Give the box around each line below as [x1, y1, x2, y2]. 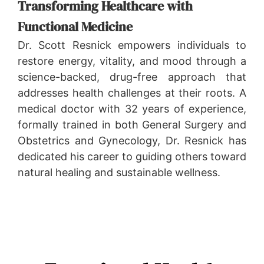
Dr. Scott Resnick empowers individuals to [18, 38, 246, 51]
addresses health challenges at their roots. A [18, 86, 246, 99]
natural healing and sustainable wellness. [18, 166, 220, 179]
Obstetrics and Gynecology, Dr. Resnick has [18, 134, 246, 147]
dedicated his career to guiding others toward [18, 150, 246, 163]
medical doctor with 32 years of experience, [18, 102, 246, 115]
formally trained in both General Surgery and [18, 118, 246, 131]
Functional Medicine [18, 17, 133, 35]
